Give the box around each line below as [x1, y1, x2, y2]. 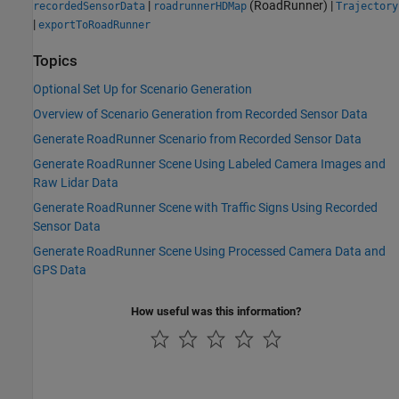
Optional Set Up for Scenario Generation [33, 81, 252, 96]
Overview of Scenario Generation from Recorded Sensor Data [33, 106, 368, 121]
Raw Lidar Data [33, 175, 118, 190]
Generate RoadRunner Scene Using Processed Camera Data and [33, 243, 386, 258]
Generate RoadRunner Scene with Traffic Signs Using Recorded [33, 199, 378, 215]
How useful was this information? [131, 304, 301, 318]
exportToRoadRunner [38, 19, 151, 32]
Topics [33, 53, 77, 70]
